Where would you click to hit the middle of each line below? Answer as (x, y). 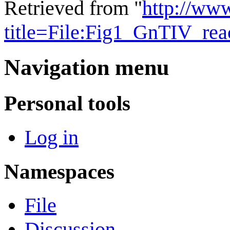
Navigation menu (87, 68)
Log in (52, 137)
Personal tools (67, 103)
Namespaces (59, 171)
